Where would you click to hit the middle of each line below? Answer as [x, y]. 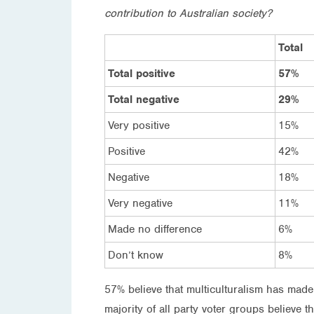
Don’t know [136, 255]
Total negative [144, 99]
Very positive [139, 125]
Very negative [140, 203]
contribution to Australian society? [188, 13]
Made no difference [155, 229]
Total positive [142, 73]
